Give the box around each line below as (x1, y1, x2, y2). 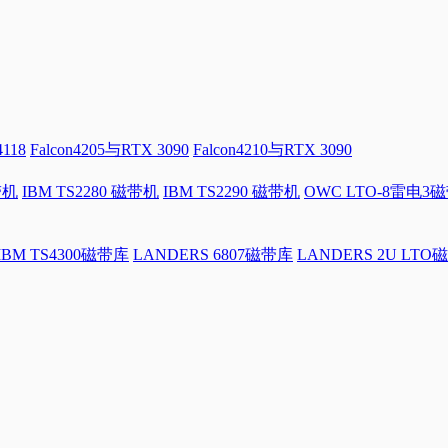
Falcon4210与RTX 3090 (193, 141, 352, 159)
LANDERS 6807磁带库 (133, 246, 293, 264)
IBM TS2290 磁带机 (163, 183, 300, 201)
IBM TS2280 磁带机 (22, 183, 159, 201)
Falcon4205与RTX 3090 (30, 141, 189, 159)
